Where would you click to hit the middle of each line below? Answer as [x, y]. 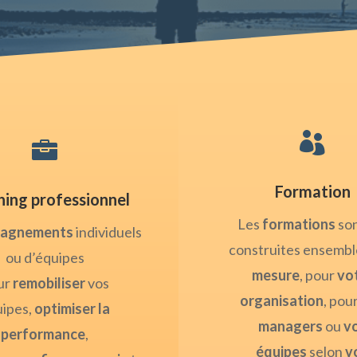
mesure [275, 275]
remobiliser [49, 283]
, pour [318, 275]
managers [290, 326]
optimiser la [72, 309]
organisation [282, 301]
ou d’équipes [45, 258]
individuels [108, 232]
